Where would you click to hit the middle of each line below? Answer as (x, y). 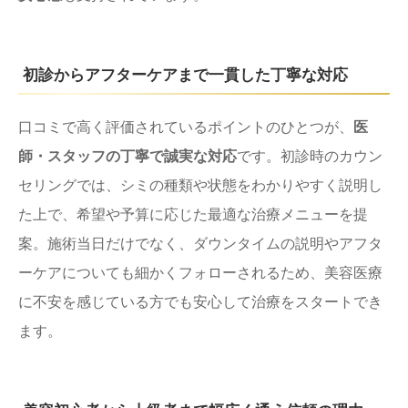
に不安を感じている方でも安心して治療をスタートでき (200, 301)
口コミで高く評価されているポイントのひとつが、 (186, 127)
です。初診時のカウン (310, 156)
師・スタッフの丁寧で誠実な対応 (127, 156)
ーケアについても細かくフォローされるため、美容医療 (200, 272)
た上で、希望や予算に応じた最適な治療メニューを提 (193, 214)
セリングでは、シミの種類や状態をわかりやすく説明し (200, 185)
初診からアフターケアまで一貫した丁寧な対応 (185, 75)
